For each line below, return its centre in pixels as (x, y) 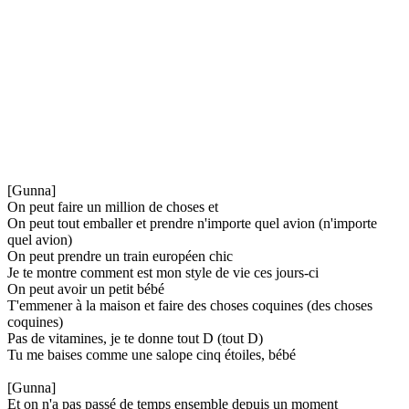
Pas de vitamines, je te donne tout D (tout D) (135, 338)
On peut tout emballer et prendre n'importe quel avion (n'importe (192, 223)
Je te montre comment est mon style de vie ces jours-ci (163, 272)
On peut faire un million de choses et (113, 206)
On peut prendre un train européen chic (120, 256)
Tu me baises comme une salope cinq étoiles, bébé (152, 354)
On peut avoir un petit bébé (86, 288)
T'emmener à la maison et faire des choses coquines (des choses (190, 305)
